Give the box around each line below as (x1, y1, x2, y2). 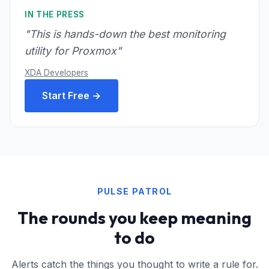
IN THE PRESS (25, 9, 85, 19)
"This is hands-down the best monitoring (25, 27, 226, 40)
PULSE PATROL (97, 186, 172, 196)
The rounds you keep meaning (17, 207, 252, 228)
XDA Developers (25, 67, 88, 77)
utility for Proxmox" (25, 44, 121, 57)
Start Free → (42, 89, 101, 101)
